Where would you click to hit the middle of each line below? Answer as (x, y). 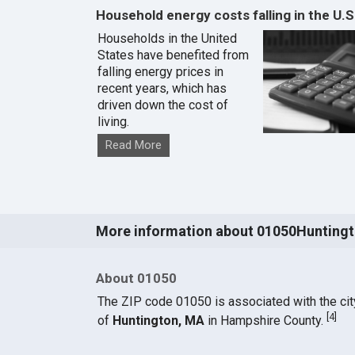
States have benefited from (173, 55)
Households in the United (167, 39)
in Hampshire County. (265, 321)
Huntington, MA (158, 321)
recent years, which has (162, 89)
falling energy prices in (160, 72)
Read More (133, 145)
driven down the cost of (162, 105)
